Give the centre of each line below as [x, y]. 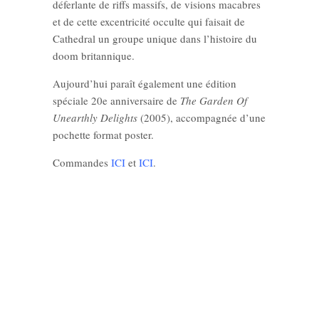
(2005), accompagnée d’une [202, 118]
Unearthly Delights [95, 118]
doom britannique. [94, 56]
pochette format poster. [103, 135]
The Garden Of [214, 101]
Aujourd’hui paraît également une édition [145, 84]
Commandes [80, 163]
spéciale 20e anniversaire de [116, 101]
